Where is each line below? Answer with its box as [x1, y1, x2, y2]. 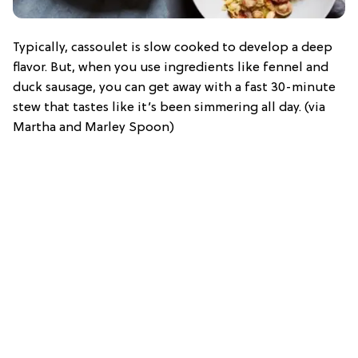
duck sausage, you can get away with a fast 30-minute [13, 80, 336, 95]
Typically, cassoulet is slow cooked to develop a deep [13, 40, 332, 55]
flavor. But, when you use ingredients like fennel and [13, 60, 328, 75]
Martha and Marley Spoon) [13, 120, 174, 135]
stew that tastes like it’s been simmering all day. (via [13, 100, 325, 115]
